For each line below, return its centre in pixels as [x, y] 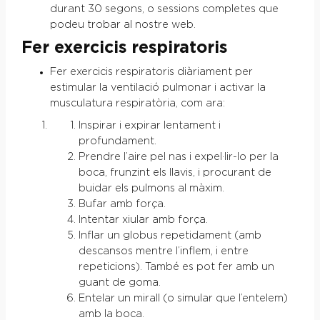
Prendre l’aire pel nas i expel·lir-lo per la [178, 157]
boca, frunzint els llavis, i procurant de [175, 173]
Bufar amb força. [122, 205]
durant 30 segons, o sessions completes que [164, 9]
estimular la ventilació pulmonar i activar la [157, 88]
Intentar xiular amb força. [143, 220]
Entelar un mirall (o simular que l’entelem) [183, 299]
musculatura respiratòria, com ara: [137, 104]
